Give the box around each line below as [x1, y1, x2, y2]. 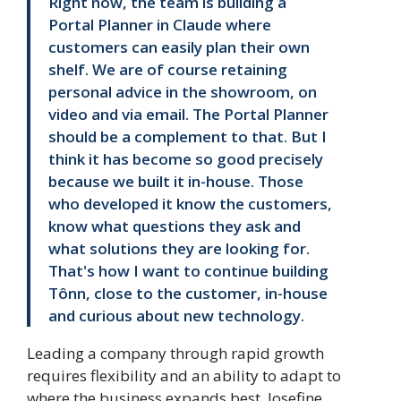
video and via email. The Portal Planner [48, 104, 328, 125]
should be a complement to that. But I [48, 126, 327, 148]
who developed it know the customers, [48, 193, 332, 215]
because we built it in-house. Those [48, 171, 303, 192]
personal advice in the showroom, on [48, 81, 317, 103]
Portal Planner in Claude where [48, 14, 271, 36]
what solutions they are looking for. [48, 238, 310, 260]
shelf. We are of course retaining [48, 59, 287, 81]
